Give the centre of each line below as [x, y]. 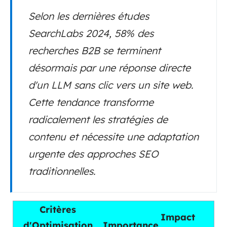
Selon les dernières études [89, 16]
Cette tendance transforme [91, 102]
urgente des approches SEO [93, 154]
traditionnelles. [62, 171]
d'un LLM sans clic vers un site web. [111, 85]
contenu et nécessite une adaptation [113, 137]
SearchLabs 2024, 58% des [91, 33]
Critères [58, 210]
